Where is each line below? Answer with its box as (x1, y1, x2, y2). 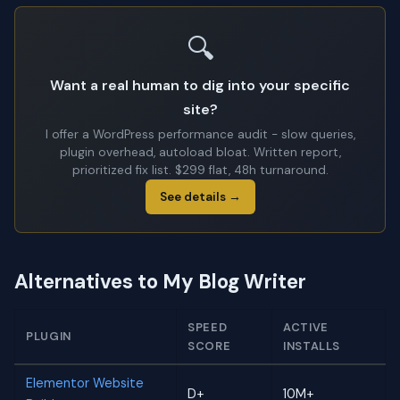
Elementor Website (26, 375, 144, 392)
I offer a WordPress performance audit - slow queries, (45, 127, 355, 143)
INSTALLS (283, 338, 341, 354)
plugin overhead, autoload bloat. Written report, (59, 145, 341, 161)
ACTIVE (283, 320, 329, 336)
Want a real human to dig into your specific (50, 76, 350, 96)
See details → (159, 189, 241, 205)
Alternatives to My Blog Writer (14, 269, 306, 296)
